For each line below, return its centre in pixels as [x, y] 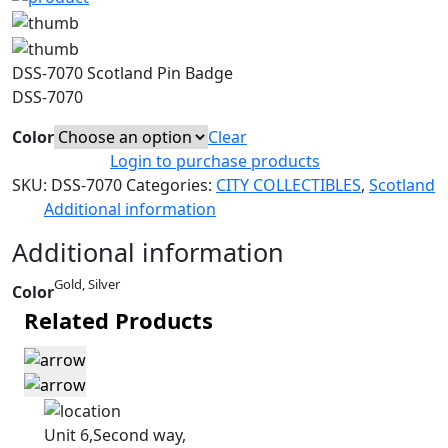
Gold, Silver [87, 283]
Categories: [171, 184]
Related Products [118, 319]
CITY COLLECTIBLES [288, 184]
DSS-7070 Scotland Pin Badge [122, 72]
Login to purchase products [215, 160]
